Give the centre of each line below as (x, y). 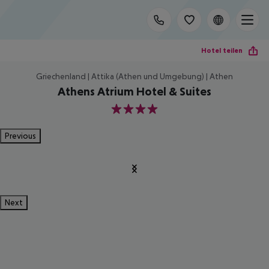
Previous (20, 136)
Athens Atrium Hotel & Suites (134, 91)
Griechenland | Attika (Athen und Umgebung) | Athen (134, 76)
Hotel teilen (222, 50)
